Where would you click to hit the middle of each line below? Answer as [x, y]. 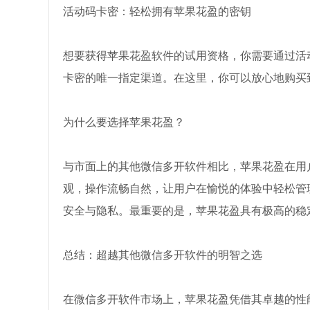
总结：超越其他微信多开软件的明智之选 [162, 255]
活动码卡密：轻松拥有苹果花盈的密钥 [157, 11]
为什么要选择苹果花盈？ [124, 122]
